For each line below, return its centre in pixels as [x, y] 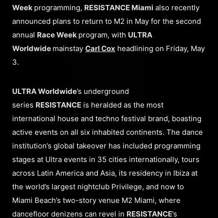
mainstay [69, 48]
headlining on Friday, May [160, 48]
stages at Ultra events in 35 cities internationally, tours [106, 159]
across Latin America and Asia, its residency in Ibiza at [105, 173]
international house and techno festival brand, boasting [107, 118]
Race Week [58, 35]
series [24, 105]
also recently [176, 8]
